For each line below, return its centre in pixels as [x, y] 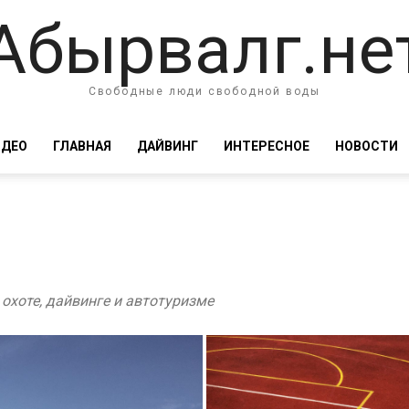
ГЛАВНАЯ [82, 146]
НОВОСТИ [367, 146]
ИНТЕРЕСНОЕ [267, 146]
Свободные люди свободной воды [204, 91]
